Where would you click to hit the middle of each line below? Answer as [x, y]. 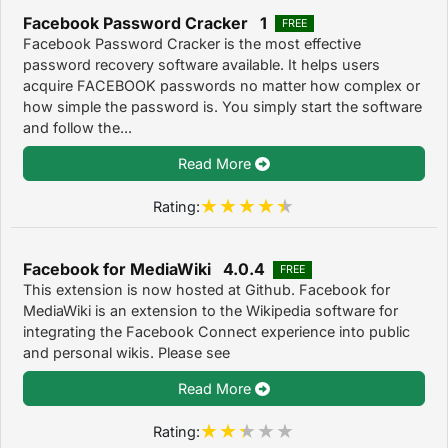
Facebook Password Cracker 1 [145, 23]
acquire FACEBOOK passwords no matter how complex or [221, 86]
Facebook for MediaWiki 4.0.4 [144, 269]
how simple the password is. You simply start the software [222, 107]
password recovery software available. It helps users [201, 65]
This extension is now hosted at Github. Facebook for [206, 290]
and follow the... [77, 128]
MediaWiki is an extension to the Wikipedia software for [210, 311]
